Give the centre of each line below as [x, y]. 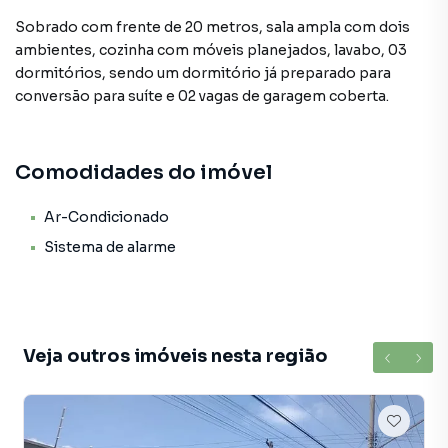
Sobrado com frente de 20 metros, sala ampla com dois [212, 27]
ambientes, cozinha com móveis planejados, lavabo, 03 [211, 50]
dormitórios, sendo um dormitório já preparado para [203, 73]
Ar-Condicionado [106, 217]
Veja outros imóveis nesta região [175, 356]
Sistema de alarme [110, 247]
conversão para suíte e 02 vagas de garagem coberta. [202, 96]
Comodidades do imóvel [143, 172]
